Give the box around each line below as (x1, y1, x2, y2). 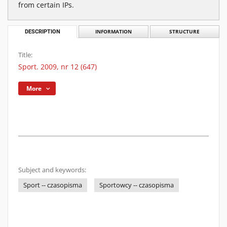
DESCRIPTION (24, 28, 60, 35)
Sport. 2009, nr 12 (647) (18, 62, 97, 71)
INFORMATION (95, 28, 132, 35)
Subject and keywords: (18, 166, 86, 174)
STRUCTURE (169, 28, 200, 35)
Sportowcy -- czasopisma (99, 181, 174, 190)
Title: (18, 51, 32, 59)
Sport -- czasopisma (23, 181, 82, 190)
